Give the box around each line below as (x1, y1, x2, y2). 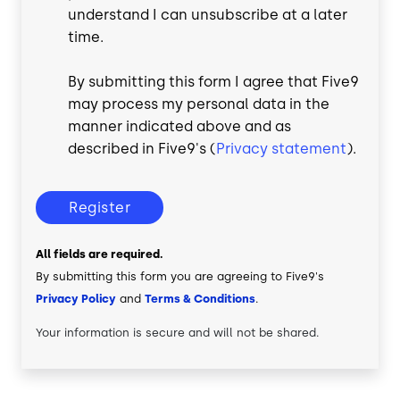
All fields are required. (36, 247, 163, 262)
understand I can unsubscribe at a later (68, 6, 347, 24)
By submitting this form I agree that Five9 (68, 73, 359, 91)
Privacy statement (216, 140, 346, 158)
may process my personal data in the (68, 96, 329, 113)
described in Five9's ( (68, 140, 216, 158)
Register (69, 199, 130, 217)
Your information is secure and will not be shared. (36, 326, 320, 340)
